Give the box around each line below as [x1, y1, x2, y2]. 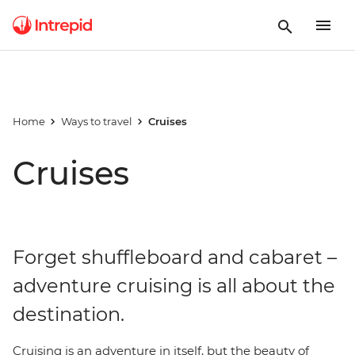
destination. [13, 303, 124, 326]
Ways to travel [60, 115, 132, 128]
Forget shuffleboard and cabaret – [13, 246, 337, 269]
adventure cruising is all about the [13, 274, 335, 297]
